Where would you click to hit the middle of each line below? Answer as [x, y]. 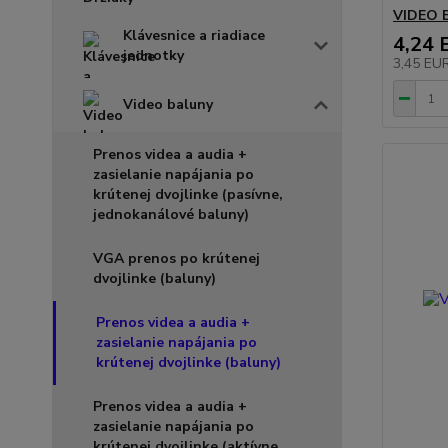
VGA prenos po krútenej [176, 258]
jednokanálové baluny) [171, 214]
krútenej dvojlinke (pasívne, [188, 194]
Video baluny [168, 104]
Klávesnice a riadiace [194, 35]
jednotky [153, 55]
